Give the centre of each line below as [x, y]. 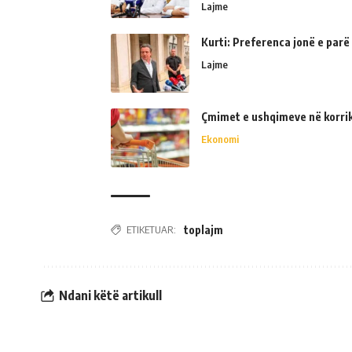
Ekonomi [220, 139]
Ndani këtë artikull [110, 295]
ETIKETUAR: [151, 229]
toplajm [203, 230]
